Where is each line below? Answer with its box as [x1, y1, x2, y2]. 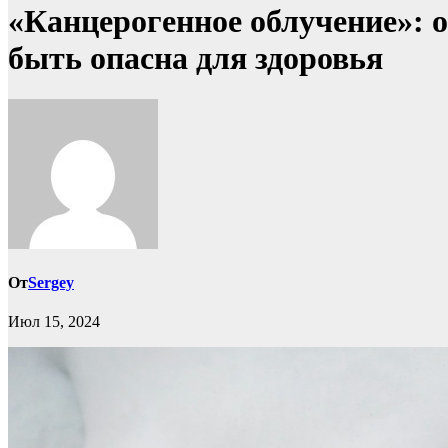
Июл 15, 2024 [8, 313, 100, 331]
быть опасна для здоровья [8, 40, 383, 77]
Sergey [28, 274, 74, 292]
